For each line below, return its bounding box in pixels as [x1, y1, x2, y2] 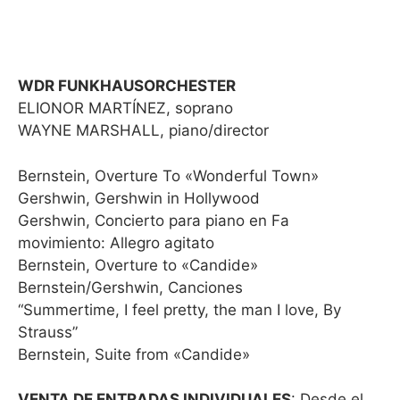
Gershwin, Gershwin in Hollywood [18, 188, 260, 207]
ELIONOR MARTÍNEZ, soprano [18, 99, 233, 117]
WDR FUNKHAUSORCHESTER [18, 77, 236, 95]
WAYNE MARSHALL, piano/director [18, 121, 269, 139]
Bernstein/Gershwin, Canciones [18, 278, 243, 296]
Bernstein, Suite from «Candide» [18, 345, 250, 363]
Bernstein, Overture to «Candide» [18, 255, 258, 274]
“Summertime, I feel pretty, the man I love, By [18, 300, 341, 319]
